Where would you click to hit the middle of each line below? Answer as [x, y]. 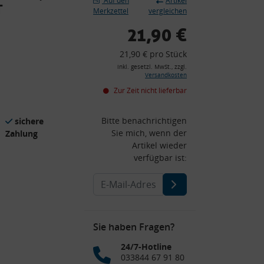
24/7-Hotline [146, 246]
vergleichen [168, 11]
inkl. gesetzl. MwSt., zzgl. [152, 67]
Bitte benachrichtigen [144, 120]
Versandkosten [166, 75]
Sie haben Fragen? [134, 227]
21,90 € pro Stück [153, 54]
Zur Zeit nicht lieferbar [149, 90]
